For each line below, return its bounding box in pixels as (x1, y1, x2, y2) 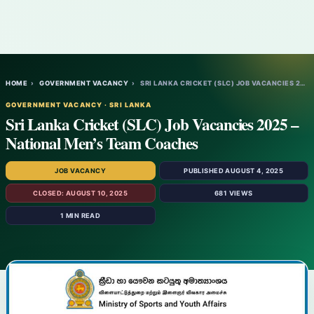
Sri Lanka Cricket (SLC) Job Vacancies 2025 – (6, 112, 299, 136)
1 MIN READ (60, 212, 101, 219)
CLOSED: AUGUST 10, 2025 (33, 189, 128, 197)
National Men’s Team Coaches (6, 131, 198, 155)
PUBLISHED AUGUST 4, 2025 (184, 167, 284, 175)
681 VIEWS (214, 189, 253, 197)
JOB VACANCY (55, 167, 107, 175)
